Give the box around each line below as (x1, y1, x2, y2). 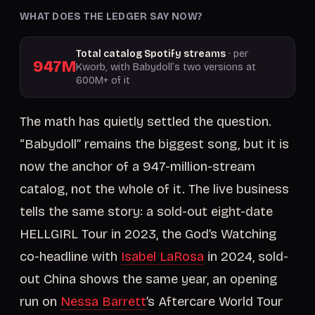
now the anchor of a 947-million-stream (20, 159, 255, 174)
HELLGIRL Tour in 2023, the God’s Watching (20, 226, 276, 242)
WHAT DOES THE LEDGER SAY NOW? (20, 11, 203, 22)
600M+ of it (76, 75, 131, 86)
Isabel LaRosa (121, 249, 204, 264)
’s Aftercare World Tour (146, 294, 283, 309)
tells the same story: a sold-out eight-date (20, 204, 273, 219)
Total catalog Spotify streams (76, 48, 226, 60)
